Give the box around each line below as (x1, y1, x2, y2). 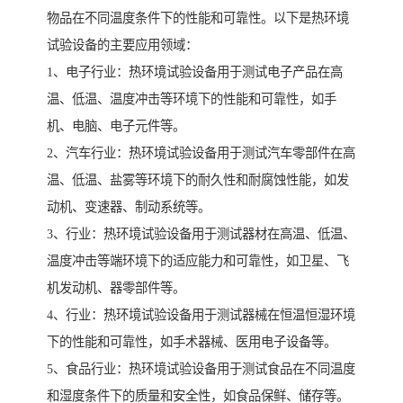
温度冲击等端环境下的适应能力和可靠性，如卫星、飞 (47, 254, 349, 269)
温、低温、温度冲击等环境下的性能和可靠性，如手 (47, 92, 336, 107)
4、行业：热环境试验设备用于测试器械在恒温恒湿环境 (47, 308, 355, 323)
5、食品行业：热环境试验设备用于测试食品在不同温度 (47, 362, 355, 377)
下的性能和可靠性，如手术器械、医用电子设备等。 (47, 335, 336, 350)
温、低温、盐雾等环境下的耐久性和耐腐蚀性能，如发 (47, 173, 349, 188)
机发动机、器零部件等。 (47, 281, 185, 296)
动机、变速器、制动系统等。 (47, 200, 210, 215)
